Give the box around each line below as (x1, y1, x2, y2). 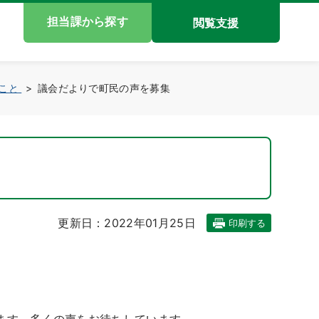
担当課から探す (46, 14, 129, 28)
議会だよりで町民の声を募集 (37, 82, 171, 94)
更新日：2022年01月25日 (58, 216, 196, 230)
